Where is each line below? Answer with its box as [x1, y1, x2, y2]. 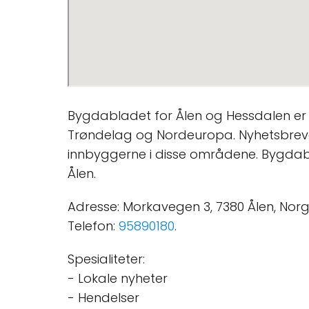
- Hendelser [68, 289, 139, 306]
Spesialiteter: [68, 250, 145, 268]
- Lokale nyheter [68, 270, 168, 287]
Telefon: [68, 217, 119, 235]
